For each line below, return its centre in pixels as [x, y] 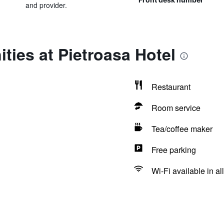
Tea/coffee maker [182, 129]
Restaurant [171, 87]
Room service [176, 108]
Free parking [173, 150]
